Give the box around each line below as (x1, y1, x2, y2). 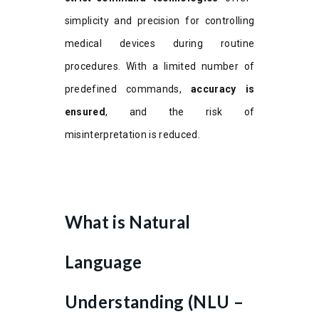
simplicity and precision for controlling (64, 14, 255, 26)
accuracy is (191, 83, 255, 95)
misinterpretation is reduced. (64, 128, 200, 140)
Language (64, 251, 142, 272)
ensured (64, 105, 105, 117)
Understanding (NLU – (64, 291, 244, 312)
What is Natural (64, 211, 191, 232)
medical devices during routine (64, 37, 255, 49)
